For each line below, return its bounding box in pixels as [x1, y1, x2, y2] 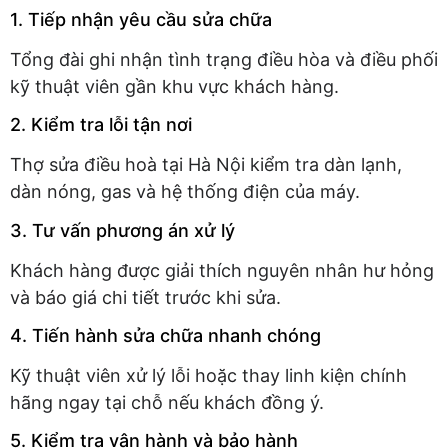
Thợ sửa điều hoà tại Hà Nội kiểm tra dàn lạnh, [10, 154, 402, 176]
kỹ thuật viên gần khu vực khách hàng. [10, 75, 339, 97]
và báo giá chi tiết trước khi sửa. [10, 286, 281, 308]
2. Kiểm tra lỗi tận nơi [10, 114, 192, 136]
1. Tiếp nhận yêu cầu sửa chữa [10, 8, 272, 30]
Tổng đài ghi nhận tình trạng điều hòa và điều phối [10, 48, 438, 70]
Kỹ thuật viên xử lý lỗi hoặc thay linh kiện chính [10, 364, 407, 386]
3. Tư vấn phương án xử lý [10, 219, 235, 241]
